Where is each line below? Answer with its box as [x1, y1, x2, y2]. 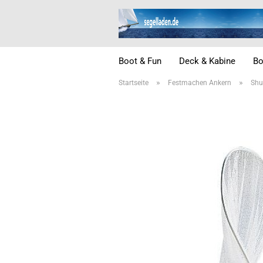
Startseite [119, 79, 149, 87]
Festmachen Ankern [168, 79, 231, 87]
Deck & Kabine [179, 56, 235, 66]
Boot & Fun [119, 56, 161, 66]
